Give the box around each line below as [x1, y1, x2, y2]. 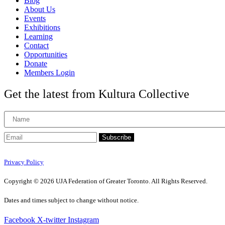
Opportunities [24, 50, 67, 59]
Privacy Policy [4, 158, 44, 166]
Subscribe [102, 133, 131, 141]
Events [24, 14, 46, 23]
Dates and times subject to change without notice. [4, 196, 139, 204]
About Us [24, 5, 55, 14]
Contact [24, 41, 49, 50]
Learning [24, 32, 53, 41]
